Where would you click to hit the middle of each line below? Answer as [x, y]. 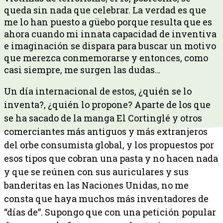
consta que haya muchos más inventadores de [106, 199]
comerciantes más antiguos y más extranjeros [106, 132]
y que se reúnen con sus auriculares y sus [96, 172]
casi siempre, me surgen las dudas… [82, 70]
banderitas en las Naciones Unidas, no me [96, 185]
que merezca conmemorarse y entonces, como [106, 58]
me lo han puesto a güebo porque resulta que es [108, 22]
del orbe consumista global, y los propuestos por [109, 145]
